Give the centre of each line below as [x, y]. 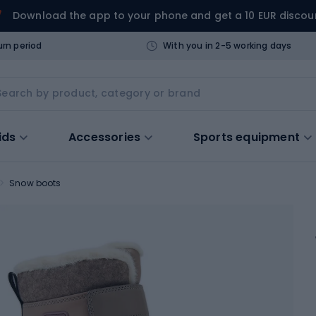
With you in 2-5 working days [227, 45]
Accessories [105, 137]
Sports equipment [247, 137]
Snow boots [35, 183]
